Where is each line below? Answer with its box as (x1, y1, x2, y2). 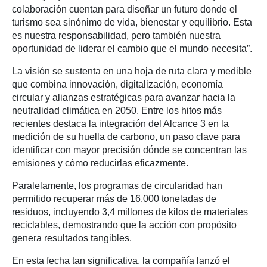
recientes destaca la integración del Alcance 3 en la (12, 119, 229, 129)
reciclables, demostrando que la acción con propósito (12, 220, 237, 231)
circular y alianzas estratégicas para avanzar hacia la (12, 92, 235, 103)
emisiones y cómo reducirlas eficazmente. (12, 158, 188, 169)
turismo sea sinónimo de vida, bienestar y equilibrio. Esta (12, 17, 252, 28)
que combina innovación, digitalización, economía (12, 79, 223, 90)
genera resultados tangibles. (12, 233, 132, 244)
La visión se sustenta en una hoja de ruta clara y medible (12, 66, 252, 77)
